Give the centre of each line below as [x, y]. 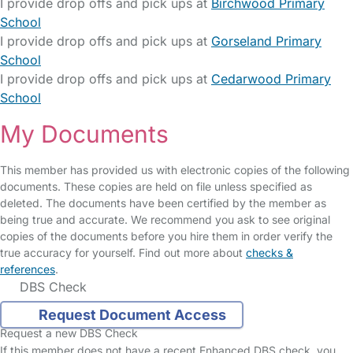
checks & [269, 253]
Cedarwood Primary [271, 79]
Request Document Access [132, 315]
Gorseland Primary [266, 41]
